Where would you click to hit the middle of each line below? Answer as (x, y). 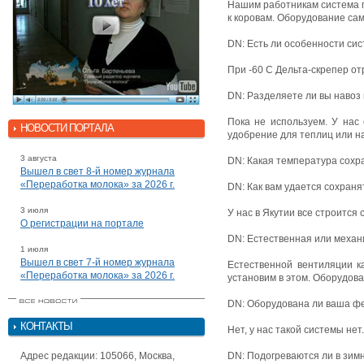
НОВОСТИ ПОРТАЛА (67, 128)
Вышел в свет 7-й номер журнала (97, 262)
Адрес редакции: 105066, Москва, (97, 355)
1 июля (34, 249)
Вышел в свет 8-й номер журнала (97, 171)
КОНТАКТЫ (46, 326)
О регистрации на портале (82, 223)
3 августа (39, 158)
